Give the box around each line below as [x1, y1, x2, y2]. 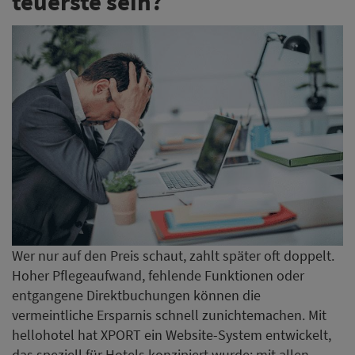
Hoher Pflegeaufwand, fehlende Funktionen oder [12, 266, 304, 285]
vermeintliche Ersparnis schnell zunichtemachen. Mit [12, 306, 326, 325]
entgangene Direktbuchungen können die [12, 286, 261, 305]
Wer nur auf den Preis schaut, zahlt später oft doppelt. [12, 246, 334, 265]
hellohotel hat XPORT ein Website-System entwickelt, [12, 326, 331, 345]
